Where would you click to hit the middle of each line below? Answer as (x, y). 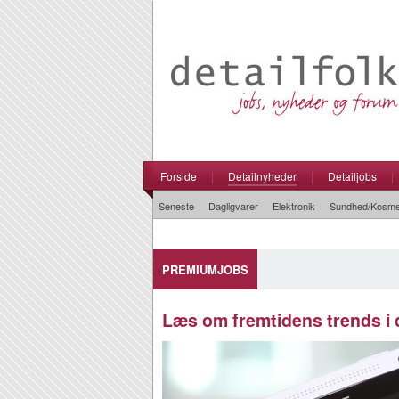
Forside (179, 176)
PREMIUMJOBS (205, 269)
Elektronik (294, 206)
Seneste (176, 206)
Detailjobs (352, 176)
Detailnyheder (262, 176)
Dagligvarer (233, 206)
